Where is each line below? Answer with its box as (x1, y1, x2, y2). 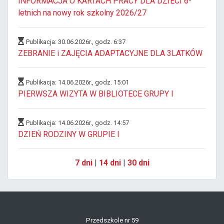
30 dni (127, 158, 149, 168)
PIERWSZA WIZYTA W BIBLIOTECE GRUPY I (18, 89, 173, 99)
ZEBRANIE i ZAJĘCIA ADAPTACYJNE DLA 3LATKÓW (18, 48, 202, 58)
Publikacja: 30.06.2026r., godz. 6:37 (26, 38, 125, 46)
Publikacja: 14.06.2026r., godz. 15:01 (26, 78, 129, 86)
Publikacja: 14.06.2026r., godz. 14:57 (26, 119, 129, 127)
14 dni (98, 158, 121, 168)
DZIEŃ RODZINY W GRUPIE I (18, 129, 119, 139)
